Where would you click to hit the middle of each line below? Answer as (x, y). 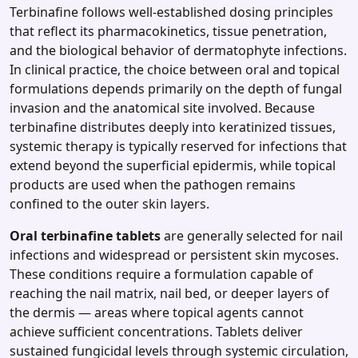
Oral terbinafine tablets (85, 236)
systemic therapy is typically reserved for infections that (178, 147)
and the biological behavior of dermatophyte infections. (178, 51)
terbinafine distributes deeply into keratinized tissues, (173, 127)
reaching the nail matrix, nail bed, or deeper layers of (169, 294)
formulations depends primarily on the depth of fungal (176, 89)
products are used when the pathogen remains (153, 185)
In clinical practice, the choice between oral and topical (175, 70)
